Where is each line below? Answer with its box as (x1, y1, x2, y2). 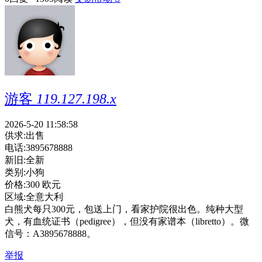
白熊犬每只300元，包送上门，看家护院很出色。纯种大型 (5, 204, 243, 215)
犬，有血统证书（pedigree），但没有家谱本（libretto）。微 (5, 216, 249, 227)
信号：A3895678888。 (5, 229, 96, 239)
